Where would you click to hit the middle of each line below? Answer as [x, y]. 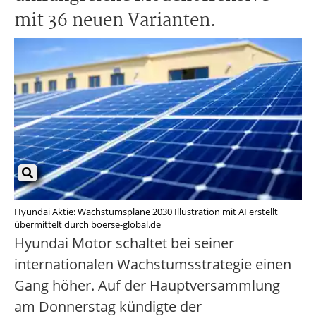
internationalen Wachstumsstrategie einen [153, 265]
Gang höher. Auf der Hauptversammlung [147, 286]
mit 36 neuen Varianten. [115, 21]
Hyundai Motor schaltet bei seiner [124, 243]
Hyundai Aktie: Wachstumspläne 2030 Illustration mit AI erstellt [146, 212]
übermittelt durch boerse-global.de [87, 225]
